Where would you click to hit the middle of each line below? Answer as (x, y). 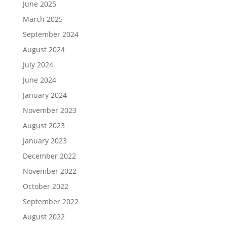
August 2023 (44, 126)
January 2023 (45, 141)
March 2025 (43, 19)
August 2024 (44, 50)
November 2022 (49, 171)
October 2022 (45, 186)
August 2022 (44, 217)
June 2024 (39, 80)
